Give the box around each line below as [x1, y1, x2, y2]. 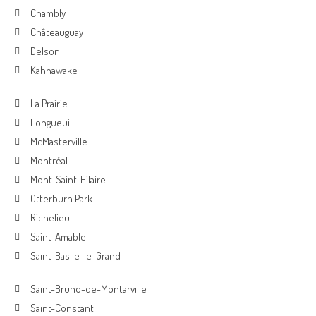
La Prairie [30, 97, 68, 110]
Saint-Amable [30, 230, 86, 243]
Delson [30, 44, 60, 58]
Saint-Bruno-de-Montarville [30, 282, 147, 296]
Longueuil [30, 116, 72, 129]
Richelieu [30, 211, 70, 224]
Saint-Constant [30, 301, 94, 315]
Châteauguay [30, 25, 83, 39]
